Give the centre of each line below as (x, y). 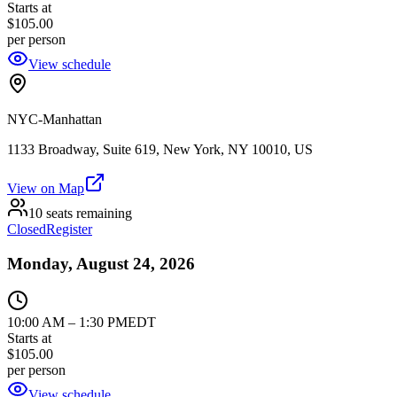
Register (69, 229)
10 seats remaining (80, 213)
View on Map (46, 188)
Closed (27, 229)
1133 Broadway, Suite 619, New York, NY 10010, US (160, 149)
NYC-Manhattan (54, 119)
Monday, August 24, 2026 (101, 263)
